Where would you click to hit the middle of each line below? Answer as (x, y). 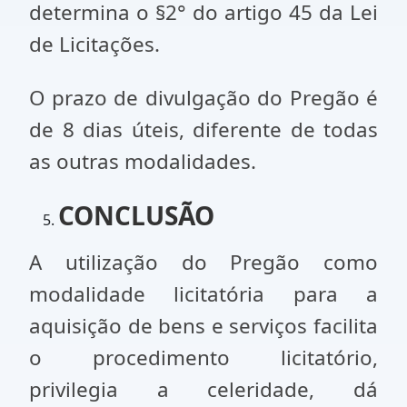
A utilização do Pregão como (203, 262)
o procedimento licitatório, (203, 357)
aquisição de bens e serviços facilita (203, 326)
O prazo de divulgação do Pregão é (203, 98)
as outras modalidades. (145, 161)
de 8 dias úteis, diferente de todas (203, 129)
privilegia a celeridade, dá (203, 389)
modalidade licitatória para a (203, 294)
